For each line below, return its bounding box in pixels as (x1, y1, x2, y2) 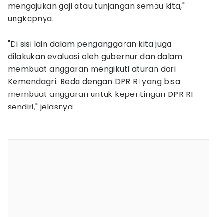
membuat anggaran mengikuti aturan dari (8, 63, 176, 75)
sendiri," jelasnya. (8, 101, 75, 112)
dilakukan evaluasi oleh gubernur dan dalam (8, 51, 183, 62)
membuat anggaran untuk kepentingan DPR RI (8, 89, 193, 100)
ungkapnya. (8, 13, 54, 24)
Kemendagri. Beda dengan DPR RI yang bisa (8, 76, 180, 87)
